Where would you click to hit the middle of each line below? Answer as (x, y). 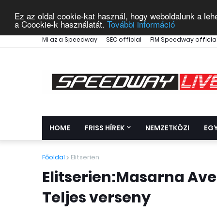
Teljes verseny (96, 198)
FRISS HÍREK (105, 128)
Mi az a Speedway (70, 39)
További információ (141, 24)
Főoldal (54, 157)
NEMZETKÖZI (167, 128)
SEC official (124, 39)
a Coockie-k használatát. (61, 24)
